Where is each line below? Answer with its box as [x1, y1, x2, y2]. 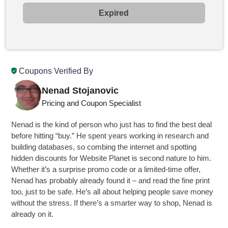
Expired [99, 8, 129, 17]
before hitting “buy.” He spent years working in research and [11, 131, 209, 140]
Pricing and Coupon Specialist [42, 99, 141, 107]
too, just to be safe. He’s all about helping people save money [11, 187, 214, 196]
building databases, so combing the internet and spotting [11, 142, 197, 151]
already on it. [11, 210, 54, 218]
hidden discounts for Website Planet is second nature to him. [11, 154, 212, 162]
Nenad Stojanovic [42, 85, 119, 96]
